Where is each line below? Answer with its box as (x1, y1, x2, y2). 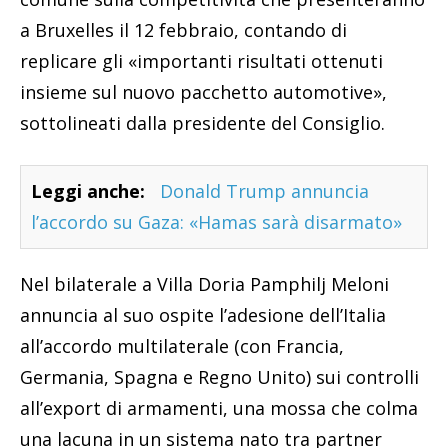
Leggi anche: (31, 179, 145, 204)
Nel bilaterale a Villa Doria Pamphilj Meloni (20, 272, 389, 297)
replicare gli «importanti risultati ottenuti (20, 49, 383, 74)
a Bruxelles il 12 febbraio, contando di (20, 18, 347, 43)
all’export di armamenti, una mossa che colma (20, 396, 418, 421)
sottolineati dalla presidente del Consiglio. (20, 111, 385, 136)
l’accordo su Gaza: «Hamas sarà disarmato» (31, 210, 402, 235)
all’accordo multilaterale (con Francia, (20, 334, 344, 359)
